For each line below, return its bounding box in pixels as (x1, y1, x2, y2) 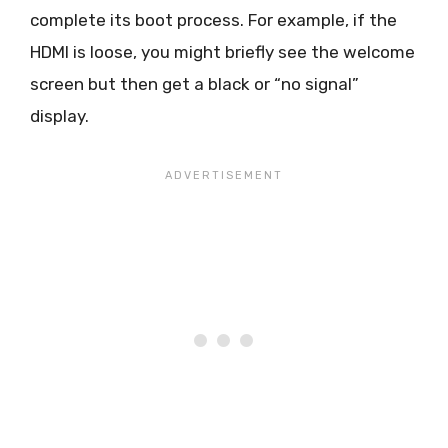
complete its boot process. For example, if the (30, 9, 397, 30)
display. (30, 105, 89, 126)
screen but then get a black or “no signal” (30, 73, 359, 94)
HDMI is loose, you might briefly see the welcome (30, 41, 415, 62)
